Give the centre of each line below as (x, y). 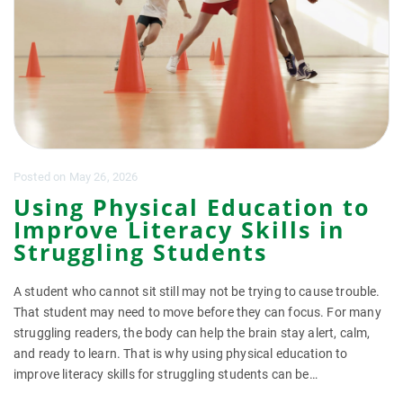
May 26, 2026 (103, 177)
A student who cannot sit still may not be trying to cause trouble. (197, 291)
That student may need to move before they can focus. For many (197, 312)
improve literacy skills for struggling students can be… (166, 374)
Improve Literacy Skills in (179, 229)
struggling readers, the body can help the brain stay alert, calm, (192, 333)
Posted (34, 177)
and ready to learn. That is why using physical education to (181, 354)
